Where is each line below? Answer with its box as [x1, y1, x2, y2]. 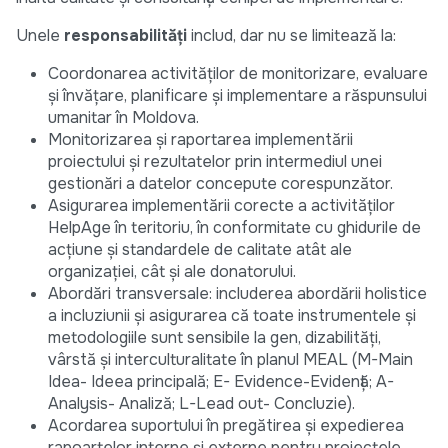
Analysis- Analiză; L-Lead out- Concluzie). [48, 393, 355, 415]
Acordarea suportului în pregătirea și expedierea [48, 415, 404, 437]
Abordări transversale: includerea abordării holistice [48, 283, 427, 305]
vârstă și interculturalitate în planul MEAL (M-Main [48, 349, 413, 371]
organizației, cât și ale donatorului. [48, 261, 296, 283]
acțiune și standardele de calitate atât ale [48, 239, 352, 261]
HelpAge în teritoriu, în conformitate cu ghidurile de [48, 217, 421, 239]
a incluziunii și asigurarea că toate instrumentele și [48, 305, 416, 327]
